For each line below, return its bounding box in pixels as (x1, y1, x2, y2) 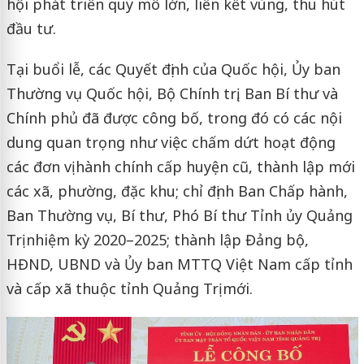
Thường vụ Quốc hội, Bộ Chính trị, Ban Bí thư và (6, 83, 338, 103)
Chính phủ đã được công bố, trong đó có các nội (6, 107, 342, 128)
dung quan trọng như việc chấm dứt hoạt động (6, 132, 336, 152)
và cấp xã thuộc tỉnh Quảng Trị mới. (6, 278, 253, 298)
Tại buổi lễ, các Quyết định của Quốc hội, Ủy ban (6, 58, 340, 79)
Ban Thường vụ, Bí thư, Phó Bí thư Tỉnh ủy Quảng (6, 205, 353, 225)
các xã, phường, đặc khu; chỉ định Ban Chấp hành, (6, 180, 348, 201)
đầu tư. (6, 18, 56, 38)
